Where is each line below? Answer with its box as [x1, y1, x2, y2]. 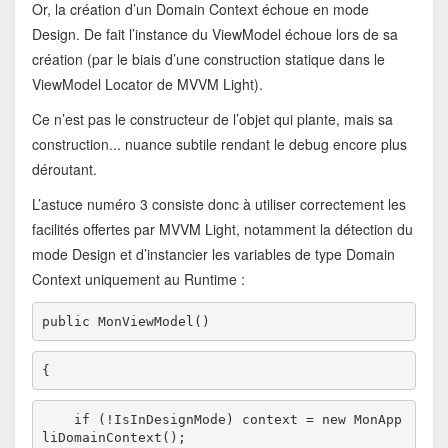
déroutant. [31, 159, 97, 180]
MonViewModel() [90, 313, 211, 329]
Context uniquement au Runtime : [31, 269, 245, 290]
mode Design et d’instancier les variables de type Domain [31, 244, 395, 265]
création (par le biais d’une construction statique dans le [31, 49, 385, 70]
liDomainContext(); [42, 429, 187, 445]
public [42, 313, 91, 329]
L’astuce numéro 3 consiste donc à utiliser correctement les [31, 194, 406, 215]
